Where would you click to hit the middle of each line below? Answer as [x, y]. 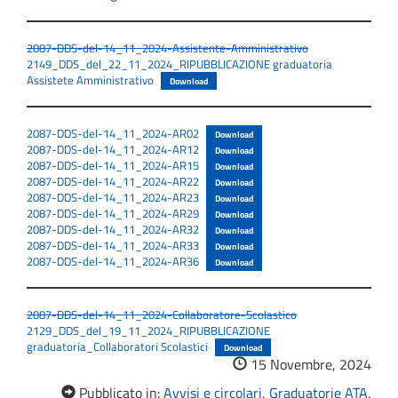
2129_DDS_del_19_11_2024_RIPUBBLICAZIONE [148, 331]
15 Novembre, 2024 [309, 365]
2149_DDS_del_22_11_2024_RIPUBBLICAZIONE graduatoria [179, 64]
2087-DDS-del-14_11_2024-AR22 [113, 182]
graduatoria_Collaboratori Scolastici [117, 347]
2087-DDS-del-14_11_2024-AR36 [113, 262]
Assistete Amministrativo [90, 80]
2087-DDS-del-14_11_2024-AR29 [113, 214]
